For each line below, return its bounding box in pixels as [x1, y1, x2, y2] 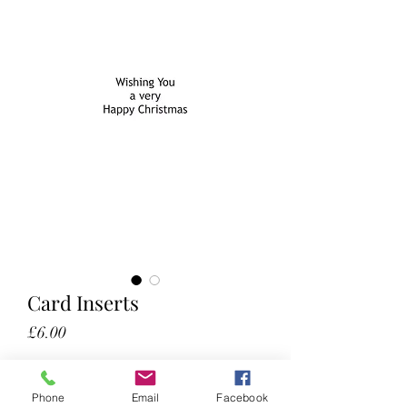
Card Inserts [27, 289, 139, 316]
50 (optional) [27, 370, 114, 390]
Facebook [216, 390, 268, 404]
